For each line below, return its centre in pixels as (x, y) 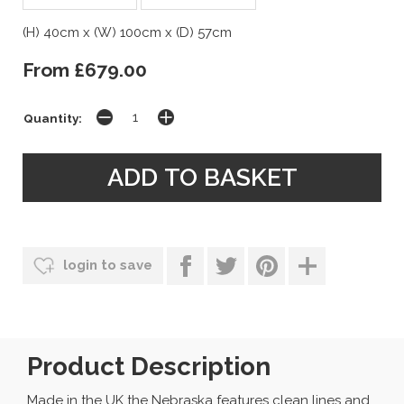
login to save (106, 266)
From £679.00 (85, 70)
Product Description (149, 367)
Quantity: (53, 119)
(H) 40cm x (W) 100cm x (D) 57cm (127, 33)
